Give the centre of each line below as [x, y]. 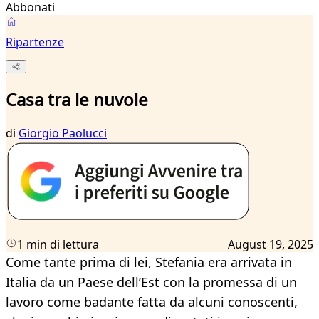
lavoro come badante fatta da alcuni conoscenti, [152, 302]
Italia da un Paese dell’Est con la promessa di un [151, 282]
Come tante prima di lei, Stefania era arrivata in [149, 262]
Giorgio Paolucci [63, 134]
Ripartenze [35, 42]
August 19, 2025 [271, 245]
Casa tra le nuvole [77, 100]
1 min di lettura [58, 245]
